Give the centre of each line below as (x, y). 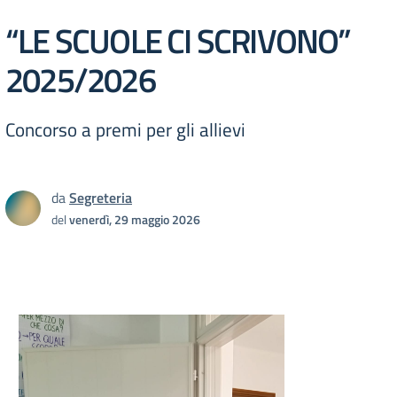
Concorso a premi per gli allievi (125, 129)
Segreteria (101, 198)
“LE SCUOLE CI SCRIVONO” (178, 40)
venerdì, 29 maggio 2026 (135, 219)
